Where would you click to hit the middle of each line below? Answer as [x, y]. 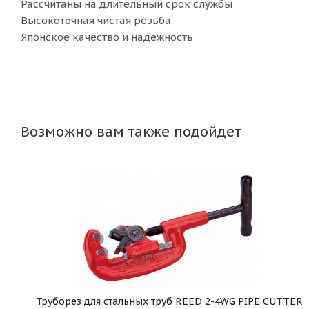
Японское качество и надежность [107, 37]
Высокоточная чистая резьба [96, 20]
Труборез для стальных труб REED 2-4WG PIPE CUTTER [169, 301]
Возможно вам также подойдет [131, 132]
